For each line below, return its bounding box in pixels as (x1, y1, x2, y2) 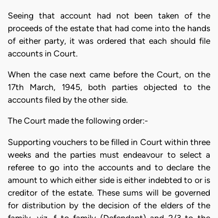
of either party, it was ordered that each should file (8, 36, 210, 46)
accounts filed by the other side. (8, 95, 128, 105)
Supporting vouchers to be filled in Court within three (8, 137, 210, 147)
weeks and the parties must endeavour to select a (8, 149, 210, 160)
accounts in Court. (8, 48, 78, 58)
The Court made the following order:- (8, 116, 148, 126)
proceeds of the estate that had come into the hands (8, 23, 210, 33)
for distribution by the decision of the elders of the (8, 200, 210, 210)
